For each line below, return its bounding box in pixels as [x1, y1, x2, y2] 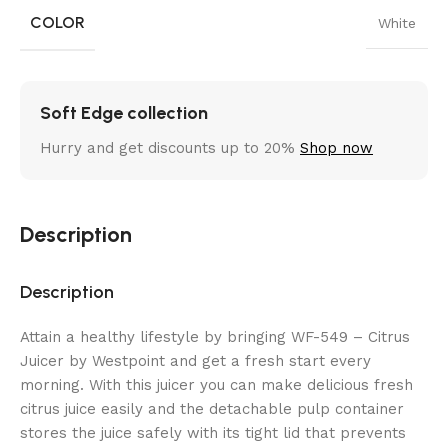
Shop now [300, 138, 373, 157]
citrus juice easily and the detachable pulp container [20, 399, 404, 418]
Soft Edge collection [40, 101, 208, 124]
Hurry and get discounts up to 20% [40, 138, 300, 157]
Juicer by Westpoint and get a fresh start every [20, 351, 371, 370]
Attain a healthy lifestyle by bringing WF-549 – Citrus [20, 327, 410, 346]
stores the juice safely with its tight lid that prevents [20, 423, 406, 442]
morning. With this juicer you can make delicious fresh [20, 375, 413, 394]
